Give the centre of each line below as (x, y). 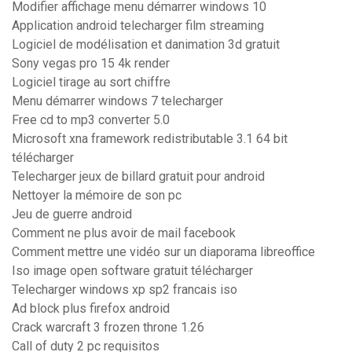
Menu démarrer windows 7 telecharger (117, 101)
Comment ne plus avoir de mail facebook (124, 233)
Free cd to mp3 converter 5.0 (91, 120)
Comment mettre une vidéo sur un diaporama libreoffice (163, 252)
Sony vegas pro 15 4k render (91, 64)
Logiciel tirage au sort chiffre (91, 82)
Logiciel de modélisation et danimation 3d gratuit (146, 45)
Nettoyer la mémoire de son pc (97, 196)
